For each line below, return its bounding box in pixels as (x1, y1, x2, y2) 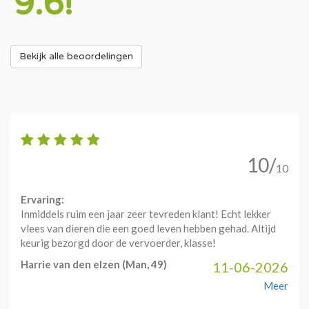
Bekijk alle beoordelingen (19, 50, 133, 62)
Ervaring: (21, 193, 64, 206)
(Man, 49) (120, 258, 167, 270)
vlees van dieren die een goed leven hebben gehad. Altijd (21, 222, 276, 235)
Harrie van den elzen (21, 258, 120, 270)
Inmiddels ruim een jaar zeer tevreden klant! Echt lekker (21, 208, 271, 220)
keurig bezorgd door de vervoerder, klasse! (21, 237, 216, 249)
